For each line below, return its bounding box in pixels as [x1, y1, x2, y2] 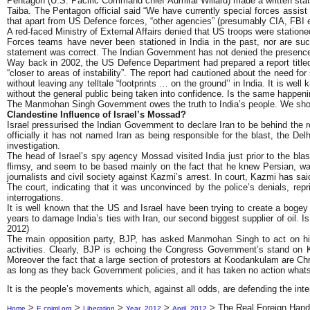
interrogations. [7, 192, 108, 203]
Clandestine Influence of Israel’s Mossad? [7, 109, 186, 120]
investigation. [7, 140, 60, 152]
